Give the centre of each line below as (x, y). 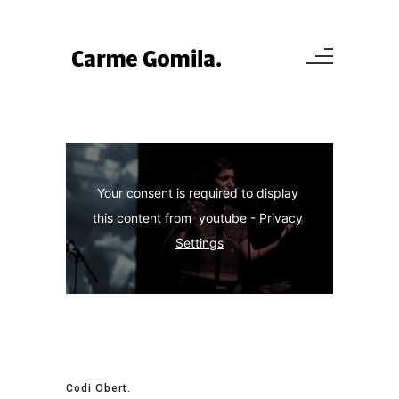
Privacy (281, 218)
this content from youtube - (176, 218)
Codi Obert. (98, 388)
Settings (199, 243)
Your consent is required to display (198, 193)
